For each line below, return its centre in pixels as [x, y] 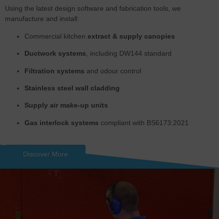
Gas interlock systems [62, 122]
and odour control [113, 71]
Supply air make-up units [66, 105]
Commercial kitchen [56, 36]
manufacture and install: [42, 19]
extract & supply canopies [131, 36]
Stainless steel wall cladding [72, 88]
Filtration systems [55, 71]
